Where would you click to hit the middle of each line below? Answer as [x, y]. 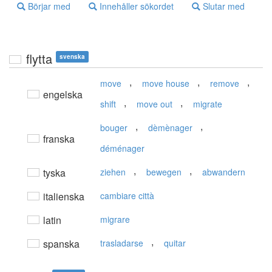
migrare [115, 219]
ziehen [113, 172]
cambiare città [127, 196]
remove [225, 83]
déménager [122, 148]
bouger [114, 128]
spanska [60, 244]
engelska [62, 95]
